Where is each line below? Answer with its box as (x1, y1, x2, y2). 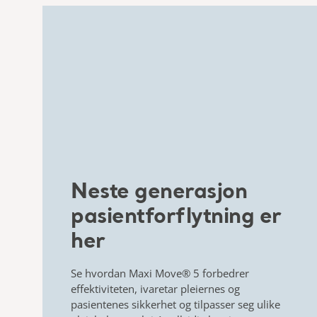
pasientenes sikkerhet (71, 296, 176, 311)
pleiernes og (180, 281, 240, 296)
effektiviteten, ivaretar (71, 281, 180, 296)
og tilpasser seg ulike (179, 296, 280, 311)
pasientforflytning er (71, 206, 282, 228)
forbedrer (200, 265, 249, 280)
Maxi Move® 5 (129, 265, 200, 280)
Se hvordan (71, 265, 129, 280)
